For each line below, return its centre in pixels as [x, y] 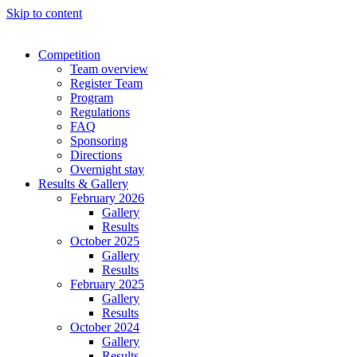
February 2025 [107, 284]
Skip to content [44, 13]
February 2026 [107, 198]
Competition [69, 55]
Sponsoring [99, 141]
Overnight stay [107, 169]
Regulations [100, 112]
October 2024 [105, 327]
